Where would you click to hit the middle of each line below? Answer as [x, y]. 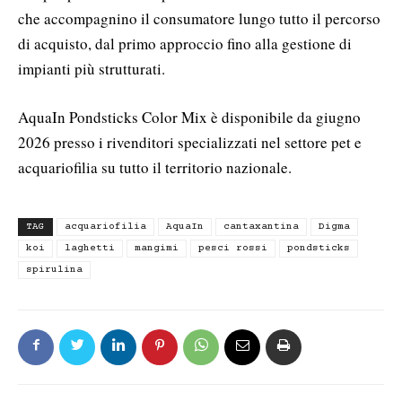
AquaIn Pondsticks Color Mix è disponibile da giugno [189, 117]
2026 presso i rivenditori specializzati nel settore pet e [190, 142]
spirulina [54, 269]
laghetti [90, 248]
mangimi [157, 248]
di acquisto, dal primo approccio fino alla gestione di [185, 43]
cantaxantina [261, 226]
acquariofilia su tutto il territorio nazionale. [155, 167]
